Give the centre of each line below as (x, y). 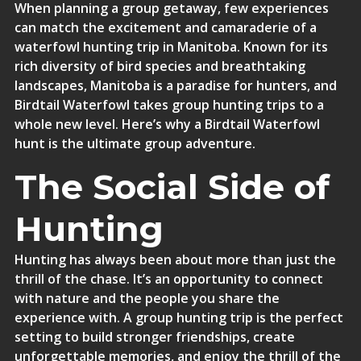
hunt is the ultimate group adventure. (135, 143)
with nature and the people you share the (147, 298)
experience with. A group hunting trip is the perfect (178, 317)
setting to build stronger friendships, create (154, 337)
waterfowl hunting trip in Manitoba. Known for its (171, 47)
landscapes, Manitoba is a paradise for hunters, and (175, 85)
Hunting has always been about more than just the (175, 259)
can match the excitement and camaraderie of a (165, 27)
